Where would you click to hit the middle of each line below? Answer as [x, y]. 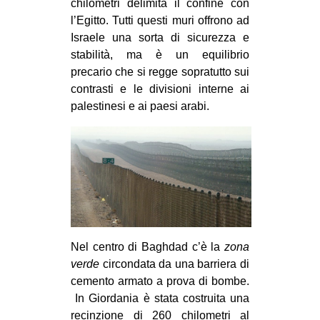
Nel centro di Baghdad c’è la [147, 247]
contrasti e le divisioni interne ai [160, 89]
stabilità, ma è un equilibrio [160, 54]
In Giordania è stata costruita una [160, 299]
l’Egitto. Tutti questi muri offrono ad [160, 20]
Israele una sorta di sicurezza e [160, 37]
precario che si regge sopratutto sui [160, 71]
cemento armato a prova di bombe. [160, 281]
